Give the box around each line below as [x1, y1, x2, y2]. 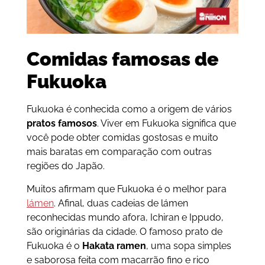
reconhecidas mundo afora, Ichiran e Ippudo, [26, 211, 224, 223]
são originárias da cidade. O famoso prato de [26, 225, 222, 237]
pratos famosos [26, 118, 97, 130]
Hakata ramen [82, 240, 146, 251]
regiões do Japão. [26, 160, 105, 172]
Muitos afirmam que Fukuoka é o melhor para [26, 183, 227, 195]
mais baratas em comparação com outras [26, 146, 212, 158]
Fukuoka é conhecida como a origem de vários [26, 104, 232, 115]
